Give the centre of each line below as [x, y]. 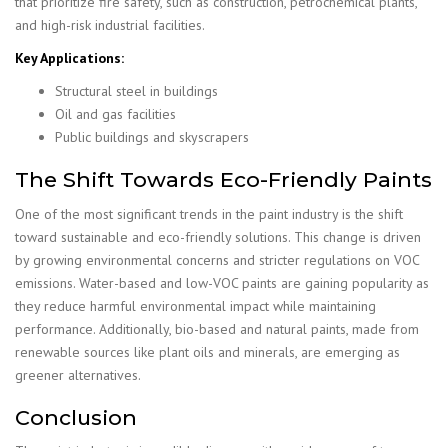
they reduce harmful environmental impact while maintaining [195, 305]
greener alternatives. [78, 374]
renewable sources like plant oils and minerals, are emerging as [207, 351]
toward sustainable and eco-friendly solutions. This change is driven [218, 236]
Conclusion [76, 417]
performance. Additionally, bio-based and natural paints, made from [217, 328]
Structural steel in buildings [136, 91]
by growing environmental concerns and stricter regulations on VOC [217, 259]
